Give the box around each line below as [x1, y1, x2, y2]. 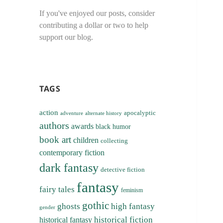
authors [39, 120, 70, 131]
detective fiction [101, 166, 145, 174]
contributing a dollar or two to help [39, 21, 149, 30]
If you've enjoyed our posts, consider [39, 9, 155, 18]
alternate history [85, 111, 122, 116]
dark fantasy [39, 161, 99, 175]
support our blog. [39, 33, 94, 42]
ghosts [57, 202, 81, 212]
